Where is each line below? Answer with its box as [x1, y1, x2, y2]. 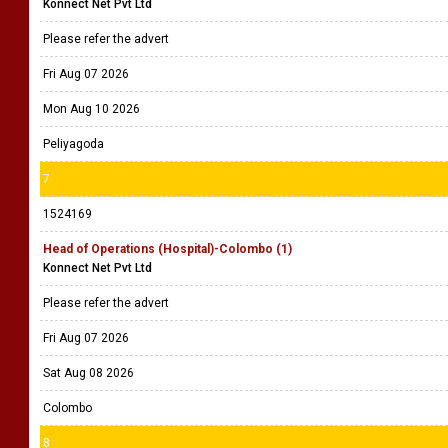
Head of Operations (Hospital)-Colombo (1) [43, 242, 292, 256]
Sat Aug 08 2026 [43, 366, 134, 380]
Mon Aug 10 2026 [43, 102, 140, 116]
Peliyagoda [43, 137, 104, 151]
